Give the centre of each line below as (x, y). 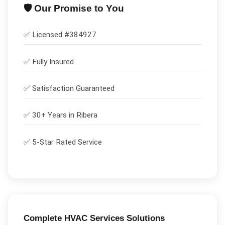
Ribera (87, 115)
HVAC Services (94, 218)
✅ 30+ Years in (50, 115)
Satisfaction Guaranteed (73, 88)
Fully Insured (53, 62)
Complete (44, 218)
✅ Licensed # (46, 35)
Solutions (144, 218)
